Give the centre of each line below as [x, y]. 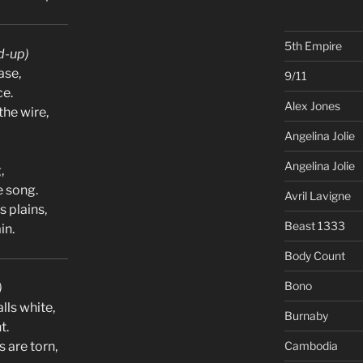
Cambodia [311, 345]
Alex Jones [312, 105]
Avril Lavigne [317, 195]
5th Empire [313, 45]
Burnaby [306, 315]
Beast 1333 [314, 225]
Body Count [314, 255]
